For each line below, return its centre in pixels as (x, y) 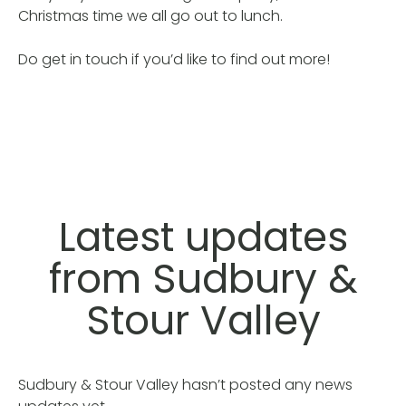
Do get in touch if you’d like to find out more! (174, 60)
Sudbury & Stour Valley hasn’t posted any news (185, 385)
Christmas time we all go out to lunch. (156, 16)
